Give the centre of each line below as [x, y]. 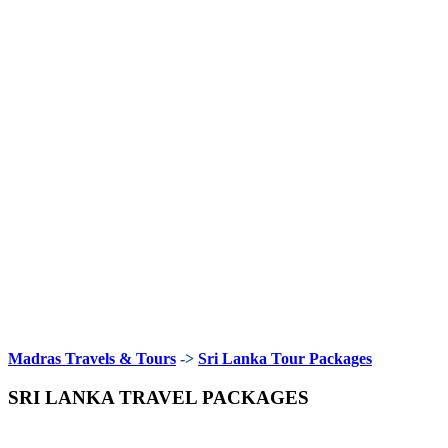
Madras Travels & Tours [92, 359]
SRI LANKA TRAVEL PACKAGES [158, 398]
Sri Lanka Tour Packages [285, 359]
